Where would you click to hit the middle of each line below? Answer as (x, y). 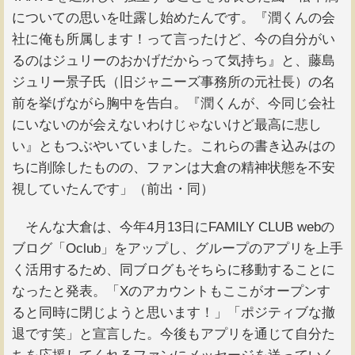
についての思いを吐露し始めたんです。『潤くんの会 (174, 18)
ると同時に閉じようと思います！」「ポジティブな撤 (174, 312)
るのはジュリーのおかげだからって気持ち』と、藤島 (174, 61)
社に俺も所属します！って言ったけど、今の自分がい (174, 40)
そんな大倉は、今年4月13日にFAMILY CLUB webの (173, 227)
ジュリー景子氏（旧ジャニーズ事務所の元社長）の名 (174, 82)
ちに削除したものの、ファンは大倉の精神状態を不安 (174, 168)
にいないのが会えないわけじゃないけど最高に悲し (167, 125)
